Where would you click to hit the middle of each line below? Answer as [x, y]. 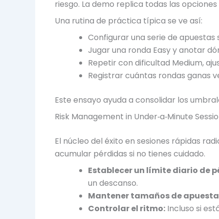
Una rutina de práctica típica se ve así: [129, 21]
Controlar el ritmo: [127, 208]
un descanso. [113, 183]
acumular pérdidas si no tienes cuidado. [130, 153]
